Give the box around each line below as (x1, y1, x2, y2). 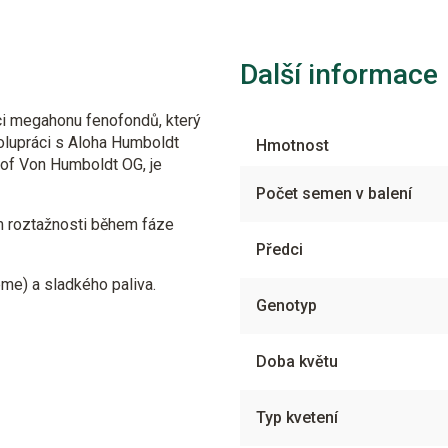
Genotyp (256, 296, 317, 315)
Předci (256, 240, 303, 259)
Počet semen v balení (256, 184, 412, 203)
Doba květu (256, 352, 338, 371)
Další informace (240, 58, 438, 91)
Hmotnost (256, 136, 329, 155)
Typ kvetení (256, 408, 338, 427)
